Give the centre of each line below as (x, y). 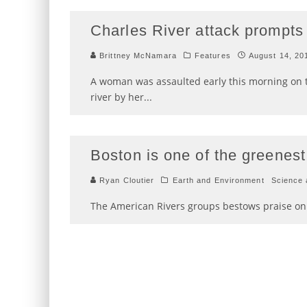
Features (212, 56)
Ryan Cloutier (126, 180)
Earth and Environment (218, 180)
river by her (117, 97)
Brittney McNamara (137, 56)
